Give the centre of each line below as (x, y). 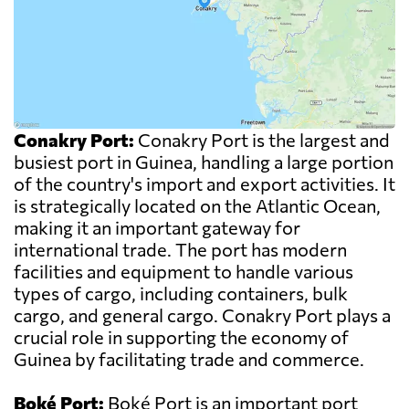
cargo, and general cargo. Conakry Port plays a (202, 315)
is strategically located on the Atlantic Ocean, (197, 206)
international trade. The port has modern (180, 250)
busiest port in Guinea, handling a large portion (204, 162)
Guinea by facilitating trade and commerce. (189, 359)
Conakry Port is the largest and (262, 140)
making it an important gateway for (157, 228)
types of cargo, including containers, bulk (181, 294)
